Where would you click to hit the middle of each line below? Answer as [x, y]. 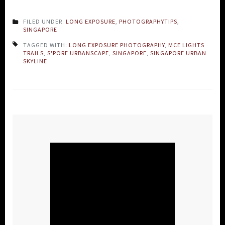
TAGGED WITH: [46, 45]
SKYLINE [35, 61]
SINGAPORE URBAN [178, 53]
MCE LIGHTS [186, 45]
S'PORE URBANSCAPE [78, 53]
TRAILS [33, 53]
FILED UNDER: [44, 21]
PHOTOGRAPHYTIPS [148, 21]
